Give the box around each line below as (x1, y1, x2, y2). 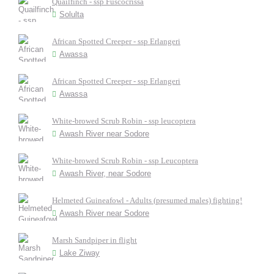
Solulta (59, 10, 84, 19)
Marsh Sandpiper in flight (52, 235, 137, 245)
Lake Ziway (59, 248, 100, 257)
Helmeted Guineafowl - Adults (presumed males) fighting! (52, 196, 242, 205)
